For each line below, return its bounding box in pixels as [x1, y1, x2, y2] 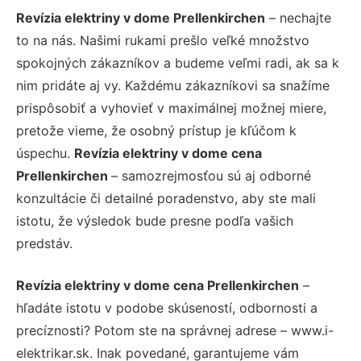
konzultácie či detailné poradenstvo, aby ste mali [16, 189, 316, 206]
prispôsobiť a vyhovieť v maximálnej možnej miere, [16, 99, 326, 116]
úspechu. [16, 144, 74, 161]
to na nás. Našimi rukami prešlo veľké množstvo [16, 31, 309, 48]
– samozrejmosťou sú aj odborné [111, 167, 311, 184]
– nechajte [265, 9, 331, 26]
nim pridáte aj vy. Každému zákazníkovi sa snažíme [16, 77, 330, 93]
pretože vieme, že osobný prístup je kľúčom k [16, 122, 297, 139]
